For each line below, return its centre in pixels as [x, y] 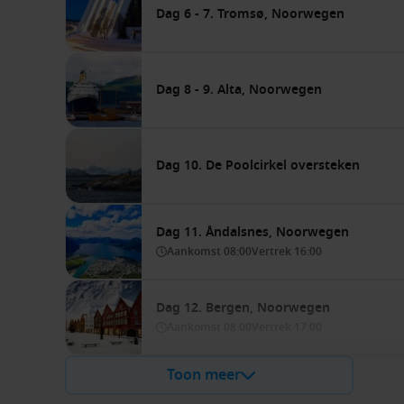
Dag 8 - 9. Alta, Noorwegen [239, 90]
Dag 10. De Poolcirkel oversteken [258, 165]
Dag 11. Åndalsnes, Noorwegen [252, 232]
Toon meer [204, 375]
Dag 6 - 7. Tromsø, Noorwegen [250, 14]
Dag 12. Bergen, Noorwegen [243, 308]
